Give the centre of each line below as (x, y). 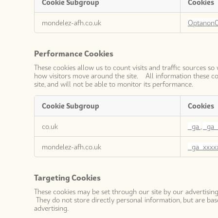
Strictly (46, 17)
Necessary (52, 27)
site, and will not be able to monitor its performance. (114, 84)
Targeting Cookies (67, 177)
